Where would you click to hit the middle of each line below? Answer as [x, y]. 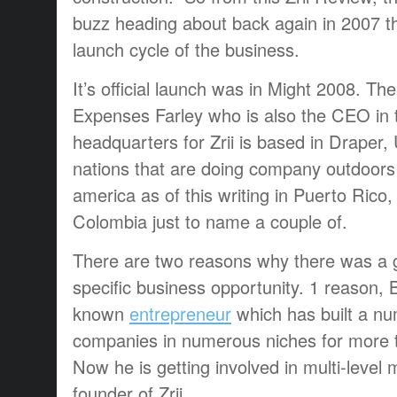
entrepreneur [180, 313]
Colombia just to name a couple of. [210, 221]
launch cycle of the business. [189, 49]
